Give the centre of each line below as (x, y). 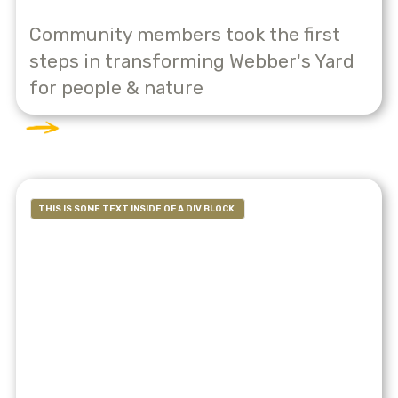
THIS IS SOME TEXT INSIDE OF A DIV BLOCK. (138, 209)
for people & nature (116, 88)
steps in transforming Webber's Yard (192, 61)
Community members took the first (185, 35)
